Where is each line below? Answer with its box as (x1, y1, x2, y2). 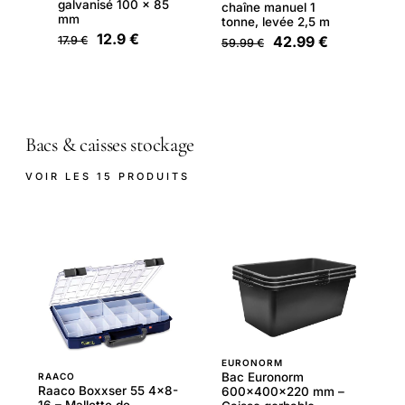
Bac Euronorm (221, 369, 304, 384)
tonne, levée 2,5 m (221, 14, 330, 30)
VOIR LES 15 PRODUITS (25, 169, 190, 183)
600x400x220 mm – (221, 383, 344, 399)
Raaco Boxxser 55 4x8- (38, 383, 178, 399)
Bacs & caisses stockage (25, 133, 195, 157)
